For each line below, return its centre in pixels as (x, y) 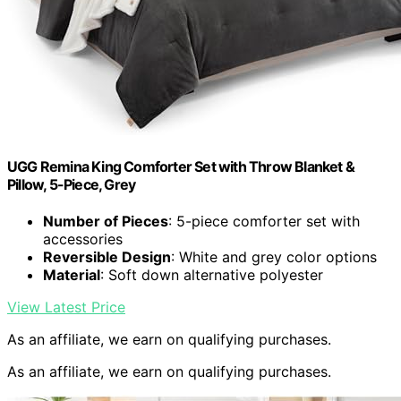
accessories (83, 239)
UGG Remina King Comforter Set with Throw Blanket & (181, 167)
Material (72, 275)
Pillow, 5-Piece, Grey (72, 185)
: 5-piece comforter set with (264, 222)
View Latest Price (66, 307)
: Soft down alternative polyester (212, 275)
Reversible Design (107, 257)
